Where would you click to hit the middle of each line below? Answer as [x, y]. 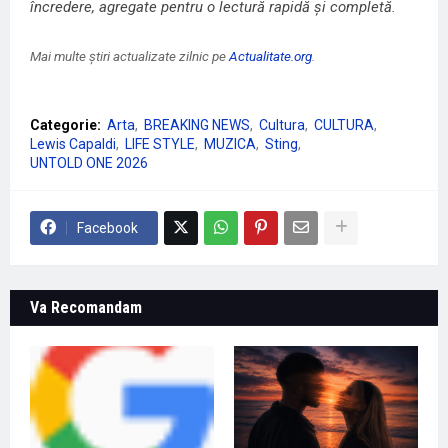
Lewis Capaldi [73, 143]
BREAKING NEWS [197, 124]
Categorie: [65, 124]
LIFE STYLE [160, 143]
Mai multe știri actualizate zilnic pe [129, 55]
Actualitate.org [270, 55]
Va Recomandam [86, 307]
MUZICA [230, 143]
